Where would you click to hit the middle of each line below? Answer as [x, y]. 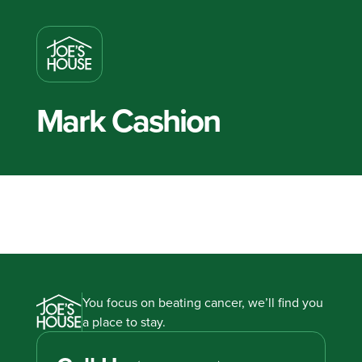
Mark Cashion [128, 120]
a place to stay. [124, 322]
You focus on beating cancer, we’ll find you [203, 303]
